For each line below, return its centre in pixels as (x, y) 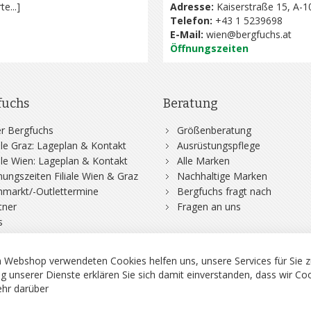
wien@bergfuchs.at (249, 34)
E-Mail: (187, 34)
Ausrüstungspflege (219, 145)
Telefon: (192, 20)
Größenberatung (215, 130)
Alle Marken (204, 161)
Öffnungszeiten (210, 48)
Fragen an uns (209, 207)
